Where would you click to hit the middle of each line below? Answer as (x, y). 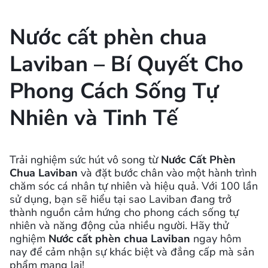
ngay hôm (216, 238)
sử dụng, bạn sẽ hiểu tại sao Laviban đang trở (121, 199)
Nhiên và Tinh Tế (94, 118)
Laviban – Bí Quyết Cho (127, 64)
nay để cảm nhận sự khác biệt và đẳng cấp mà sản (132, 252)
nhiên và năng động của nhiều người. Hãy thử (119, 225)
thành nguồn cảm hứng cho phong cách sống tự (124, 212)
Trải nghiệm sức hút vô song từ (85, 159)
